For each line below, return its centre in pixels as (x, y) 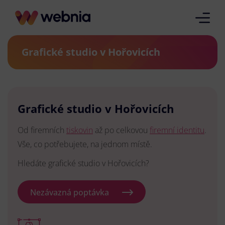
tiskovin (80, 130)
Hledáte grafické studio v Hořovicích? (83, 163)
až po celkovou (121, 130)
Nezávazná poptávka (70, 192)
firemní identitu (177, 130)
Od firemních (42, 130)
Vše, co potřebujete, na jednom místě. (85, 144)
